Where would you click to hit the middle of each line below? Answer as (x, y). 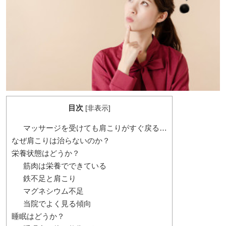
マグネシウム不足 (53, 191)
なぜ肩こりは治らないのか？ (61, 140)
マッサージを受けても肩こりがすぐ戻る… (95, 128)
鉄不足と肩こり (49, 178)
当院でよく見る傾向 (57, 203)
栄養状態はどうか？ (46, 153)
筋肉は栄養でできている (65, 165)
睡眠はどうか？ (38, 216)
